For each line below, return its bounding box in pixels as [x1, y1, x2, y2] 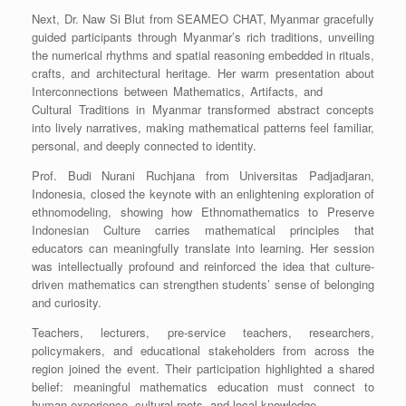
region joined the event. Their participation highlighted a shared [32, 360, 374, 378]
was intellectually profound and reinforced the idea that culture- [32, 257, 374, 275]
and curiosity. [32, 294, 101, 312]
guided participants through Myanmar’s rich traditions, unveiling [32, 28, 374, 46]
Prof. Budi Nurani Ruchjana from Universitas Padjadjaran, [32, 167, 374, 185]
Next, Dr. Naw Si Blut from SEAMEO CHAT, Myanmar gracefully [32, 10, 374, 28]
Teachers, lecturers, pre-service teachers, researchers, [32, 324, 374, 342]
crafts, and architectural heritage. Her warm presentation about [32, 64, 374, 82]
